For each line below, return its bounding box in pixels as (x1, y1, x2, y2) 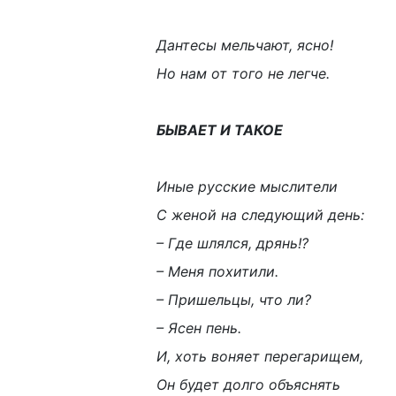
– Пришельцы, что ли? (156, 291, 311, 308)
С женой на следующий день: (156, 206, 364, 224)
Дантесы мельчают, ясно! (156, 36, 333, 54)
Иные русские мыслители (156, 178, 338, 195)
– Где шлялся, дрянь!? (156, 234, 308, 252)
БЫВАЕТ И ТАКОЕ (156, 121, 283, 139)
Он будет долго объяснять (156, 376, 340, 393)
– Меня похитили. (156, 263, 278, 280)
